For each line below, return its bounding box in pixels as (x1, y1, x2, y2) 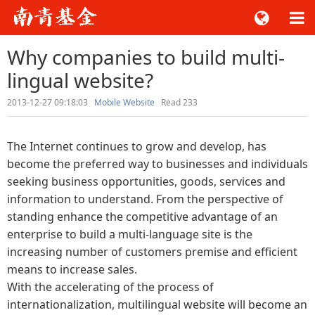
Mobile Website (94, 96, 155, 108)
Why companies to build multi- (7, 44, 285, 70)
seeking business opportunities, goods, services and (7, 174, 285, 189)
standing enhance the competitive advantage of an (7, 209, 278, 224)
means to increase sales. (7, 262, 137, 277)
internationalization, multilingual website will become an (7, 297, 307, 312)
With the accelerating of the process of (7, 279, 214, 295)
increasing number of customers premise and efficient (7, 244, 297, 259)
